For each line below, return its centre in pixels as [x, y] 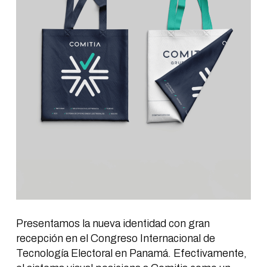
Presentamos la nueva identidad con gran [113, 224]
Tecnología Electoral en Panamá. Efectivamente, [131, 254]
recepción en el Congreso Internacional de [115, 239]
